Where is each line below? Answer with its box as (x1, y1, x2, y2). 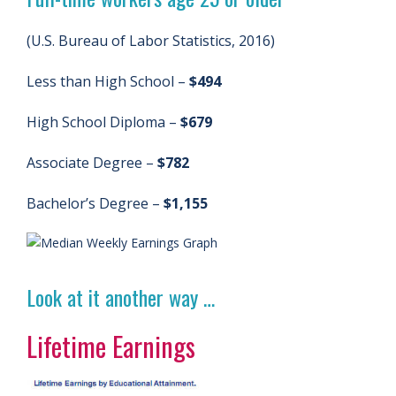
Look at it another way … (27, 281, 215, 313)
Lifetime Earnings (27, 326, 195, 366)
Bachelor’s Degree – (27, 194, 164, 213)
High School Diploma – (27, 112, 180, 132)
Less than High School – (27, 72, 189, 91)
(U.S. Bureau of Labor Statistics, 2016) (27, 31, 275, 50)
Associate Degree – (27, 153, 157, 172)
